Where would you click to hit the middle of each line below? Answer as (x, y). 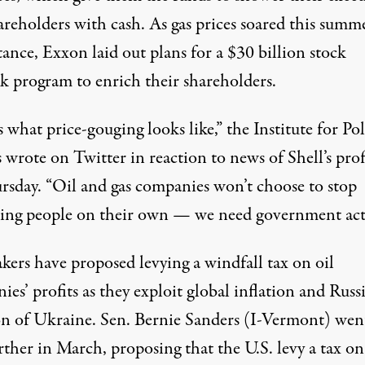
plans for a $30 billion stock (246, 53)
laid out (119, 53)
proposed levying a (135, 263)
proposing (145, 348)
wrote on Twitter (66, 158)
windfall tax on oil (267, 263)
